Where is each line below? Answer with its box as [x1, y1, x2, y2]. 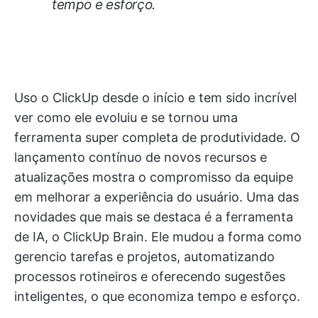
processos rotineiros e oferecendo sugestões [14, 269, 285, 285]
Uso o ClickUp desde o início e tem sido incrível [14, 90, 297, 106]
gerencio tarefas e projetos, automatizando [14, 249, 275, 265]
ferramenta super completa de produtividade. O [14, 130, 300, 146]
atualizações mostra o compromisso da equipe [14, 170, 293, 185]
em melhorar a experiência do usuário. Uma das [14, 190, 299, 205]
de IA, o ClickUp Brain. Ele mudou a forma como [14, 229, 302, 245]
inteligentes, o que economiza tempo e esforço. [14, 289, 300, 305]
